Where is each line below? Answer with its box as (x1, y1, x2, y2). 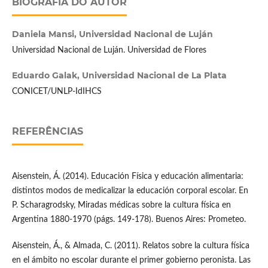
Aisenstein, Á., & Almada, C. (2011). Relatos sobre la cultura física (11, 242, 249, 251)
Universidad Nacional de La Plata (81, 70, 227, 81)
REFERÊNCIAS (11, 126, 83, 138)
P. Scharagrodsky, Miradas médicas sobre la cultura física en (11, 201, 231, 210)
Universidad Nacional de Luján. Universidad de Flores (11, 46, 206, 55)
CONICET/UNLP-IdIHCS (11, 87, 102, 96)
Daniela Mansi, (11, 29, 79, 40)
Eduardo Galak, (11, 70, 82, 81)
